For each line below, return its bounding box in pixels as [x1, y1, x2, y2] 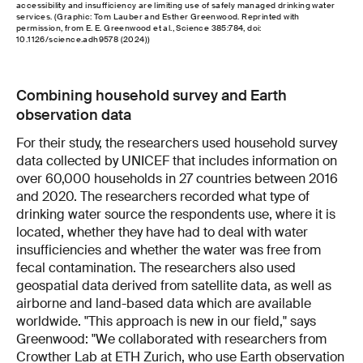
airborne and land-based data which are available [16, 294, 311, 312]
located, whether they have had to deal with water [16, 223, 308, 241]
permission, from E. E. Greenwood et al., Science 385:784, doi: [16, 22, 262, 33]
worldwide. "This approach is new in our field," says [16, 312, 316, 330]
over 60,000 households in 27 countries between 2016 [16, 169, 338, 187]
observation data [16, 105, 131, 125]
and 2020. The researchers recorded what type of [16, 187, 310, 205]
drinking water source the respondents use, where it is [16, 205, 335, 223]
